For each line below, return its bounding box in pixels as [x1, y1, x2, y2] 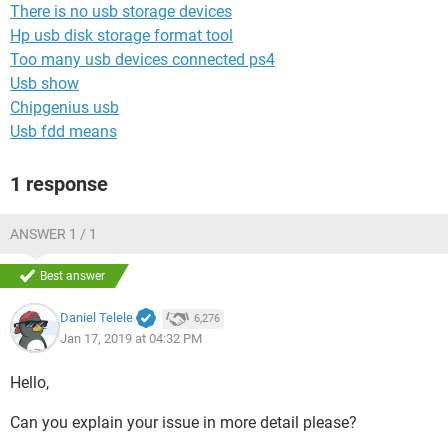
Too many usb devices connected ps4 [10, 50, 275, 69]
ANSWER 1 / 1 [10, 226, 97, 242]
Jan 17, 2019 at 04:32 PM [60, 330, 202, 346]
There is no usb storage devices [10, 2, 232, 21]
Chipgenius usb [10, 98, 119, 117]
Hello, [10, 373, 49, 392]
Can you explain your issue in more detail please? [10, 413, 357, 432]
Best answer [40, 269, 105, 283]
